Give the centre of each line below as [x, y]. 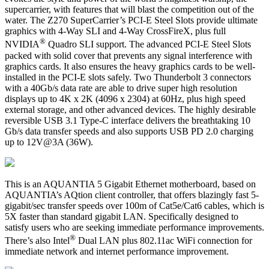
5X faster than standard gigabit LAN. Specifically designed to [122, 216]
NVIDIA [22, 44]
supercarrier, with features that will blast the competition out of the [129, 10]
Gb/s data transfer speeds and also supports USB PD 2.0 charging [129, 131]
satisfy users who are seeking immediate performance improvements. [134, 227]
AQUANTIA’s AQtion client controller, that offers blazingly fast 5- [132, 195]
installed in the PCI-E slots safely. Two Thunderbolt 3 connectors [128, 77]
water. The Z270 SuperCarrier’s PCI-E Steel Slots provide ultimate [131, 20]
